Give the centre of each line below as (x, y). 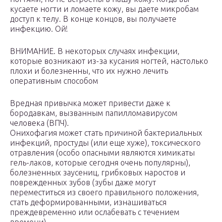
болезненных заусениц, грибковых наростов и (98, 173)
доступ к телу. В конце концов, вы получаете (93, 19)
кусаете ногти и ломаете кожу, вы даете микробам (104, 9)
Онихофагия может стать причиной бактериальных (106, 133)
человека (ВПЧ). (39, 123)
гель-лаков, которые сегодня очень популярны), (100, 163)
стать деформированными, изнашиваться (88, 202)
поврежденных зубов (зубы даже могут (83, 183)
